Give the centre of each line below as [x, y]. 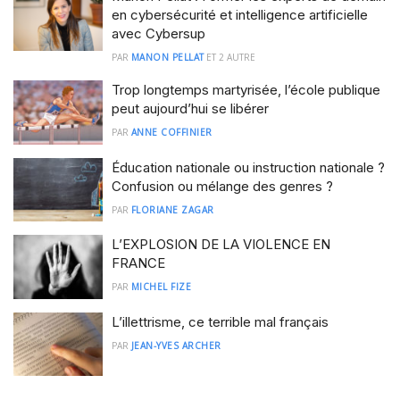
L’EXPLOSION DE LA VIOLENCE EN [221, 244]
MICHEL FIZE [161, 287]
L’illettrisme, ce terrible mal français [220, 321]
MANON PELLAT [167, 57]
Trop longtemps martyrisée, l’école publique [246, 90]
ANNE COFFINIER [171, 132]
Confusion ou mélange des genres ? [222, 186]
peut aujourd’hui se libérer [190, 108]
